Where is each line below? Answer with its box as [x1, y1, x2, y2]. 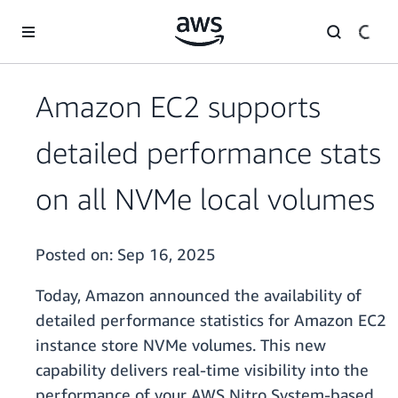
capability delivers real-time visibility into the [36, 360, 369, 380]
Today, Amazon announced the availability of [36, 285, 362, 306]
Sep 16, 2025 [117, 244, 216, 265]
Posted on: [36, 244, 117, 265]
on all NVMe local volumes [36, 181, 375, 217]
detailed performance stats [36, 135, 381, 171]
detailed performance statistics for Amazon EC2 [36, 310, 386, 330]
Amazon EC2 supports [36, 89, 321, 124]
